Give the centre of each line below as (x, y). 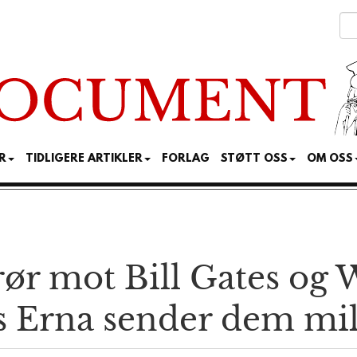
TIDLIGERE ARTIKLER (84, 159)
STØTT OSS (254, 159)
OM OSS (330, 159)
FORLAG (186, 159)
